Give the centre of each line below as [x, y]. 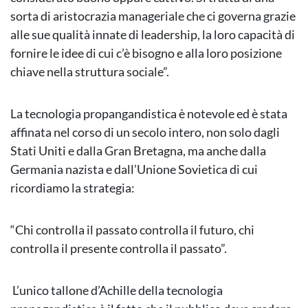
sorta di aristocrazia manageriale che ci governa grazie [153, 16]
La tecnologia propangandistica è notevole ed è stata [149, 114]
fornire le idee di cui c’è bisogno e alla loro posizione [146, 53]
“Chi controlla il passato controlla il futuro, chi [132, 230]
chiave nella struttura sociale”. [90, 72]
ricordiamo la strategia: [73, 188]
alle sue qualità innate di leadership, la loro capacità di [153, 35]
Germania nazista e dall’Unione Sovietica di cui [134, 169]
